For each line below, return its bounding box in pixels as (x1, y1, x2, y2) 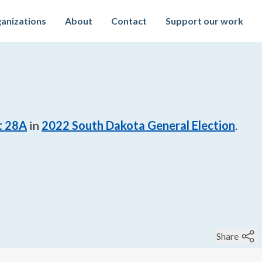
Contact (111, 15, 147, 26)
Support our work (166, 15, 243, 26)
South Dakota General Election (72, 118, 235, 132)
